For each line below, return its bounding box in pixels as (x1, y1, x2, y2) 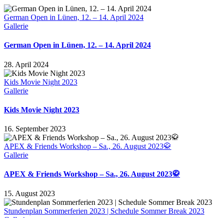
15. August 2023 (4, 189, 55, 198)
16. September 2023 (4, 125, 66, 133)
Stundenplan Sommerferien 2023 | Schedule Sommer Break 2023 (4, 206, 204, 215)
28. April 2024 (4, 60, 49, 69)
